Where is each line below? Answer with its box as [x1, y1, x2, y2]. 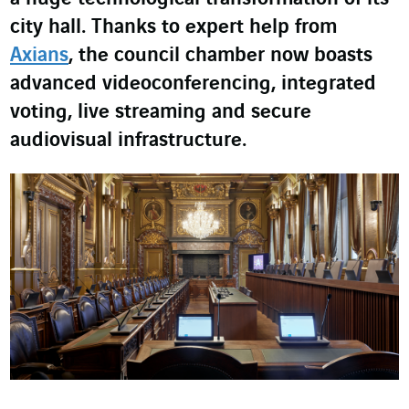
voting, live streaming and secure [10, 101, 311, 123]
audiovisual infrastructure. [10, 130, 246, 152]
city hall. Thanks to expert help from [10, 16, 337, 38]
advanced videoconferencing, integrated [10, 73, 376, 95]
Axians [10, 45, 68, 67]
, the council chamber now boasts [68, 45, 372, 67]
